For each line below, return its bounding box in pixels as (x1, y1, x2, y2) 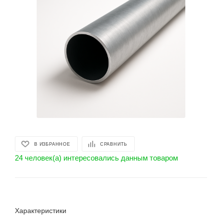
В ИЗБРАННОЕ (34, 141, 70, 147)
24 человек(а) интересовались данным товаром (15, 154, 178, 162)
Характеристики (15, 207, 66, 215)
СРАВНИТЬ (100, 141, 128, 147)
